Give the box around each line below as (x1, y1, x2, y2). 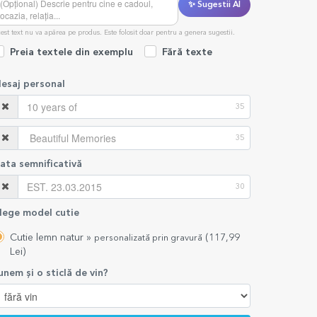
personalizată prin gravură (93, 233, 202, 243)
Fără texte (161, 47, 212, 57)
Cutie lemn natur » (9, 232, 94, 243)
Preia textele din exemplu (9, 47, 133, 57)
